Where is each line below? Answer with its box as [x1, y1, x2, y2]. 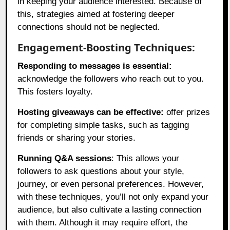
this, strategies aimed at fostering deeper [17, 9, 175, 20]
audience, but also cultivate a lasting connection [17, 205, 202, 215]
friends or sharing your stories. [17, 133, 136, 143]
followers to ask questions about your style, [17, 166, 185, 177]
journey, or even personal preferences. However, [17, 179, 204, 189]
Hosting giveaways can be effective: [17, 107, 167, 118]
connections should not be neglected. [17, 22, 160, 32]
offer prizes [166, 107, 210, 118]
